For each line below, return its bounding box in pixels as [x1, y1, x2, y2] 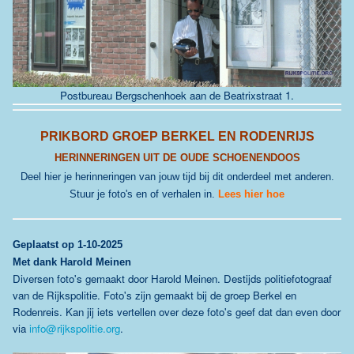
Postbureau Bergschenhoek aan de [60, 88, 224, 104]
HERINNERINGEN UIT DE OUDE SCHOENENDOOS [54, 152, 300, 164]
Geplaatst [13, 239, 58, 251]
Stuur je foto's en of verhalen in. [70, 188, 218, 201]
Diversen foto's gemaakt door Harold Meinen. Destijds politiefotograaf [13, 271, 332, 287]
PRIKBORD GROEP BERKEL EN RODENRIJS [40, 130, 314, 144]
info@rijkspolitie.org [29, 321, 120, 337]
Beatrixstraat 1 [224, 88, 291, 104]
